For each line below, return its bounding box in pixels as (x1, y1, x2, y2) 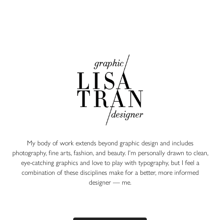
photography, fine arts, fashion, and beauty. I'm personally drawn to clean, (12, 148, 208, 157)
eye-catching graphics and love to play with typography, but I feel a (21, 158, 199, 167)
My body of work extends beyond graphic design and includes (27, 138, 193, 147)
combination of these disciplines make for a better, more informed (21, 168, 199, 177)
